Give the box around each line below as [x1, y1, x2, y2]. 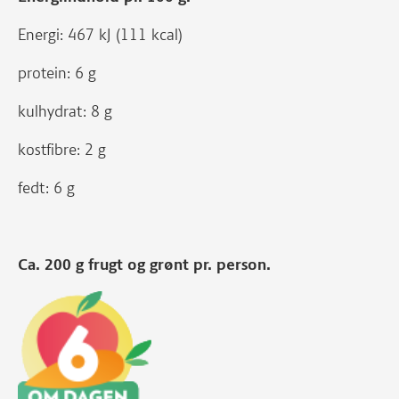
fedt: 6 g [18, 178, 75, 198]
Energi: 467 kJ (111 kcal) [18, 25, 183, 45]
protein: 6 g [18, 63, 96, 83]
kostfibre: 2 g [18, 140, 106, 159]
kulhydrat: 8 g [18, 102, 112, 121]
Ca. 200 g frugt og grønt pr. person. [18, 255, 271, 274]
